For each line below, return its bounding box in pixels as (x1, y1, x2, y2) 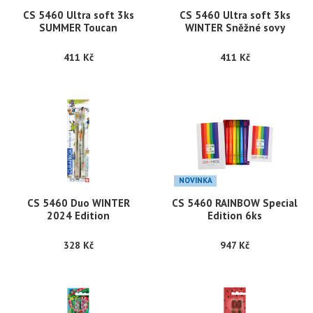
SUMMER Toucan (39, 21, 117, 35)
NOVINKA (178, 175, 212, 185)
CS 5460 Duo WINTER (27, 196, 130, 210)
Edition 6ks (208, 209, 262, 223)
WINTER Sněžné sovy (184, 21, 285, 35)
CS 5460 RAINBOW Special (172, 196, 298, 210)
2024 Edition (47, 209, 110, 223)
